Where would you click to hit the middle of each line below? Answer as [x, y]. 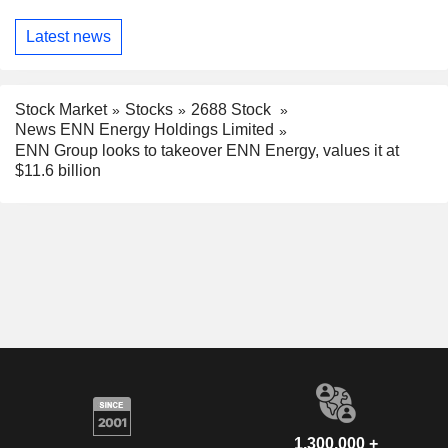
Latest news [68, 36]
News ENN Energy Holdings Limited [144, 130]
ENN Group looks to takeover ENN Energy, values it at [207, 151]
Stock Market [61, 109]
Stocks [149, 109]
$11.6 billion [58, 171]
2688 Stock [233, 109]
